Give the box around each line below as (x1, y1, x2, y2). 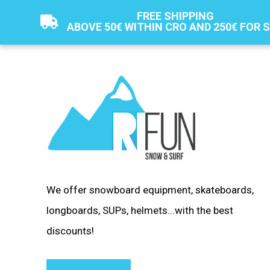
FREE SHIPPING (136, 10, 214, 23)
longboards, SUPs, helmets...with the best (46, 204, 234, 217)
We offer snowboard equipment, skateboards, (46, 184, 254, 196)
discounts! (46, 225, 95, 237)
